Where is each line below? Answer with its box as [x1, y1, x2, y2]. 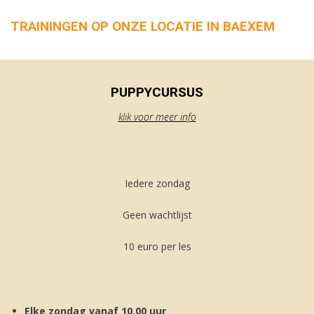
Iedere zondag [124, 177, 190, 190]
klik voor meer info [118, 110, 196, 123]
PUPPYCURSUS [111, 84, 203, 100]
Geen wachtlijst [122, 208, 192, 221]
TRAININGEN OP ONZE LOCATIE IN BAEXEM [11, 18, 275, 34]
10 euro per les [123, 240, 191, 253]
